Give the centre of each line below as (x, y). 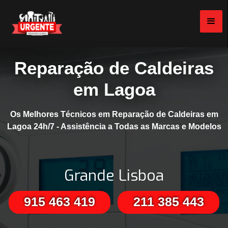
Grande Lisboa (114, 176)
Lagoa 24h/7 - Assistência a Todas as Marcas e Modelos (114, 127)
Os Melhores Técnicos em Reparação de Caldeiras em (114, 115)
